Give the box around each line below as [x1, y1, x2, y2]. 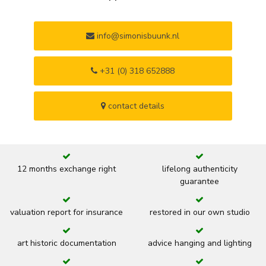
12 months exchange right [17, 163, 116, 175]
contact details [106, 100, 165, 112]
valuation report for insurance [10, 207, 123, 218]
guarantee [180, 176, 219, 188]
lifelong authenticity [161, 163, 237, 175]
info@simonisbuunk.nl [94, 30, 180, 42]
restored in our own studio [149, 207, 250, 218]
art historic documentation [17, 237, 116, 249]
